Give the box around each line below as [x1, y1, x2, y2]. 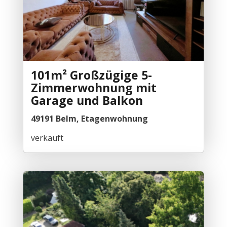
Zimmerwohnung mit [30, 79, 157, 96]
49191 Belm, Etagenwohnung [30, 112, 148, 124]
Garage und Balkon [30, 92, 143, 108]
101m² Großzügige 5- [30, 66, 152, 83]
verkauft [30, 132, 63, 143]
